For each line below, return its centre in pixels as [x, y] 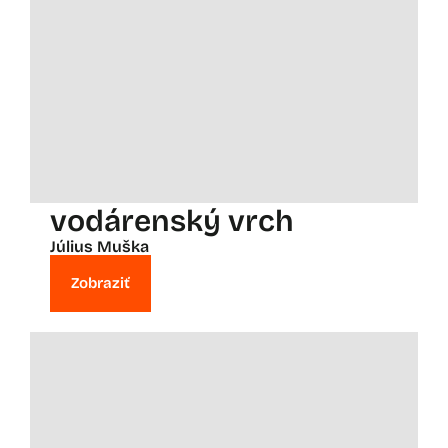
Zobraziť [100, 283]
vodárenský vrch [172, 221]
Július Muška [99, 247]
